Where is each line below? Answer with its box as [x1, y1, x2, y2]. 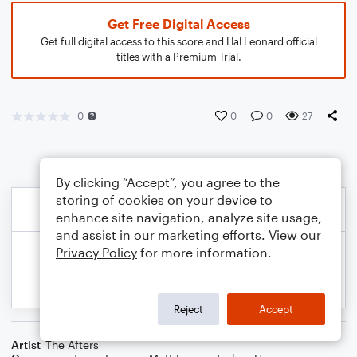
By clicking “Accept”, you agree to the [56, 175, 280, 190]
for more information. [137, 245, 272, 260]
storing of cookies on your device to [56, 192, 273, 207]
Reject [174, 302, 203, 316]
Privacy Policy [56, 245, 137, 260]
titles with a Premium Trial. [116, 50, 241, 63]
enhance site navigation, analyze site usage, [56, 210, 322, 225]
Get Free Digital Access [107, 16, 250, 31]
